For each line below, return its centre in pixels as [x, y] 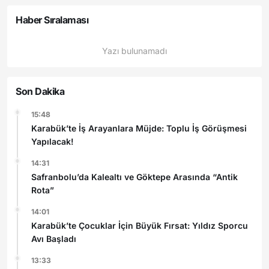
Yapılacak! [53, 141]
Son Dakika [40, 91]
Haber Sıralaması [52, 20]
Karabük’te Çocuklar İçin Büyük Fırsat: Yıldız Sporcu [140, 225]
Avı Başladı [54, 238]
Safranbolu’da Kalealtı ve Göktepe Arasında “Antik [134, 177]
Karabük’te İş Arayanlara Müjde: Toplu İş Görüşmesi [139, 128]
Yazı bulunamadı [134, 50]
